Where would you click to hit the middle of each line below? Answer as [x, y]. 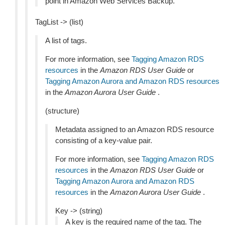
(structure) [62, 111]
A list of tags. [66, 40]
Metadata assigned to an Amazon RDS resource [135, 129]
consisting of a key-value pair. [104, 140]
